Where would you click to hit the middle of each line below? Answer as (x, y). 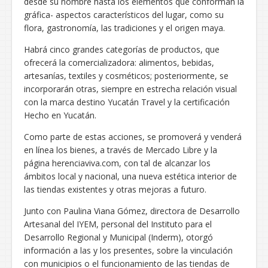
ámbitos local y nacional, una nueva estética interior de (130, 176)
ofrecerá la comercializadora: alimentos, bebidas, (119, 62)
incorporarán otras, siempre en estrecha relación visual (130, 89)
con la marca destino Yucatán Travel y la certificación (127, 102)
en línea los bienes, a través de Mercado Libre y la (121, 150)
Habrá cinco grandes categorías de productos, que (122, 49)
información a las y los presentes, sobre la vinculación (128, 250)
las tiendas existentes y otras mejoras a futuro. (115, 189)
